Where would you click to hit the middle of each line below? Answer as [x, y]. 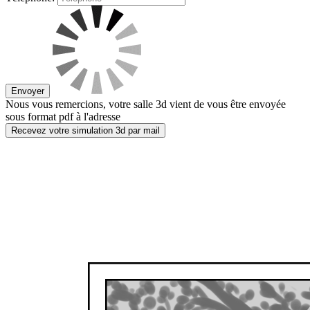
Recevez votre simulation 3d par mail [85, 130]
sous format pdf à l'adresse [63, 117]
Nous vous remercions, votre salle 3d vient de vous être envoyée [146, 104]
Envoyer [28, 91]
